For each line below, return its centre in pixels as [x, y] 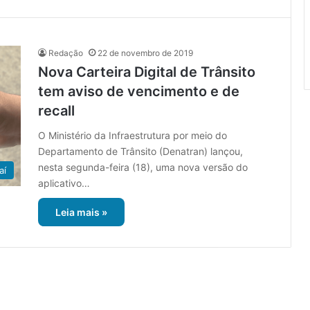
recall [56, 111]
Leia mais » [81, 212]
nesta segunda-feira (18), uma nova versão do [143, 167]
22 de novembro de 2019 [145, 53]
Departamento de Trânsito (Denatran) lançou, [140, 152]
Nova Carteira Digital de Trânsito [147, 72]
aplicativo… [64, 183]
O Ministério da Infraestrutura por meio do [133, 136]
